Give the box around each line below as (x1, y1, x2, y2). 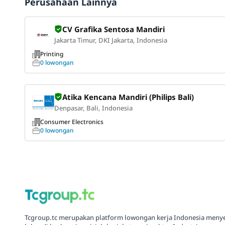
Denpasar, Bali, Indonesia (54, 103, 133, 113)
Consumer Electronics (40, 118, 103, 127)
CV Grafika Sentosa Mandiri (62, 24, 165, 35)
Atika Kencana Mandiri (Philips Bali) (62, 92, 194, 102)
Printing (40, 50, 63, 59)
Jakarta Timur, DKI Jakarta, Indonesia (54, 36, 167, 45)
